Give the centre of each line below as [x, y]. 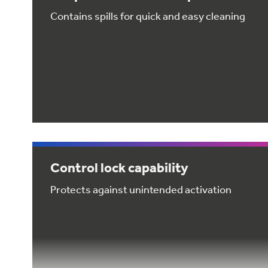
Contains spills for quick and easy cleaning [148, 16]
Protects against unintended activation [141, 189]
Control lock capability [119, 167]
